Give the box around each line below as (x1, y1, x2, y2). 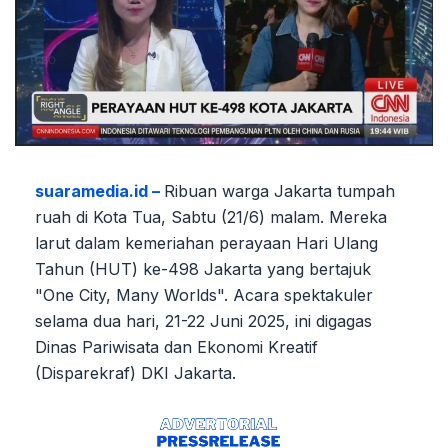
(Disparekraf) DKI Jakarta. (35, 362, 236, 383)
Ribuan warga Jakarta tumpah (164, 180, 395, 201)
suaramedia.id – (35, 180, 164, 201)
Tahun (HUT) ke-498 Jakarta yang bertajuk (35, 258, 371, 279)
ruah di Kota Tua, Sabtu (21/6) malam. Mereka (35, 206, 387, 227)
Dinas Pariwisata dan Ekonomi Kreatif (35, 336, 318, 357)
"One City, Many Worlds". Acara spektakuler (35, 284, 373, 305)
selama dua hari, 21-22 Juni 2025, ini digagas (35, 310, 372, 331)
